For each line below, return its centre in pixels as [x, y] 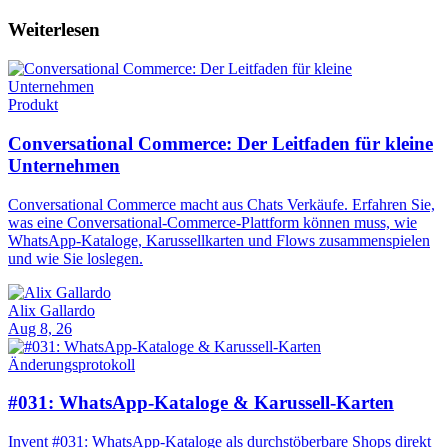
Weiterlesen [54, 30]
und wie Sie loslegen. [75, 258]
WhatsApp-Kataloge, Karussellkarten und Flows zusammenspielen [219, 240]
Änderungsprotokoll [71, 364]
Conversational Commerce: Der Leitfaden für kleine [220, 143]
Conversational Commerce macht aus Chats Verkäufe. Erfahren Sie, [221, 204]
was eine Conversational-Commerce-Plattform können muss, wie [212, 222]
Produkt [33, 105]
